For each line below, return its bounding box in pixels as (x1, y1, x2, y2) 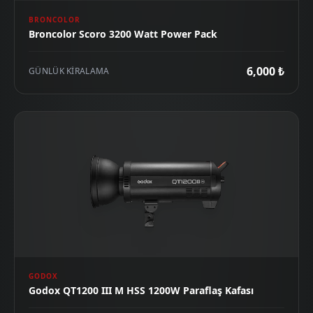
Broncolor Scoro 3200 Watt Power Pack (29, 27, 217, 41)
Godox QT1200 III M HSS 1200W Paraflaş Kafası (29, 284, 254, 297)
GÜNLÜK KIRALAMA (29, 65, 110, 77)
